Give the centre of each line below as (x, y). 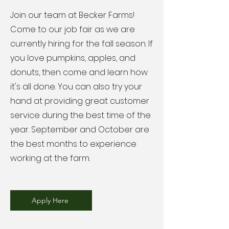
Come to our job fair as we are (73, 29)
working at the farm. (50, 158)
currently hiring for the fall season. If (82, 44)
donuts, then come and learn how (79, 72)
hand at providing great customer (80, 101)
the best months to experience (73, 144)
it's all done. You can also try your (76, 87)
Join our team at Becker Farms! (72, 15)
